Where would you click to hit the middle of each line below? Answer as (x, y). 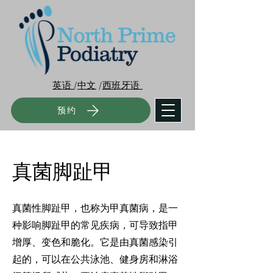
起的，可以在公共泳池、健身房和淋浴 (95, 259)
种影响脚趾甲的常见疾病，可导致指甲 (95, 225)
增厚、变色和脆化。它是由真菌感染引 (95, 242)
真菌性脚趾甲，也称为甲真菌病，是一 (95, 207)
